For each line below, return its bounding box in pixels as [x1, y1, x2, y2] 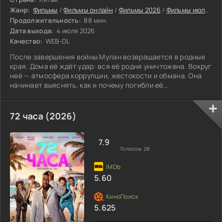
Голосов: [120, 145, 144, 152]
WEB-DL [44, 36, 70, 46]
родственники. [10, 89, 60, 99]
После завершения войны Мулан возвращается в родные [10, 52, 205, 61]
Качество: [10, 36, 43, 46]
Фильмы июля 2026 [166, 5, 205, 14]
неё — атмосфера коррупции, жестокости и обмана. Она [10, 70, 202, 80]
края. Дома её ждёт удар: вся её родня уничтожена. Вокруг [10, 61, 212, 71]
